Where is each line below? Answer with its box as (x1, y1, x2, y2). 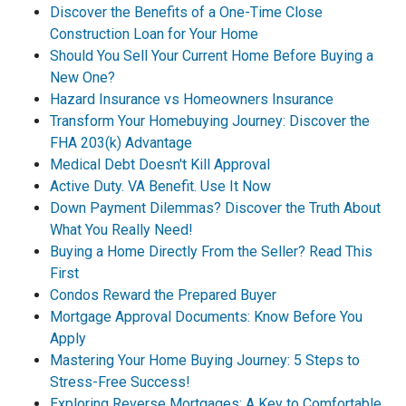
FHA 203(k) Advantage (50, 133, 192, 151)
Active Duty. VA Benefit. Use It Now (50, 177, 271, 195)
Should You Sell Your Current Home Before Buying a (50, 46, 373, 64)
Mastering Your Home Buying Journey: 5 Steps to (50, 351, 360, 369)
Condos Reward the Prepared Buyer (50, 285, 276, 304)
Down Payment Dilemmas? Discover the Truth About (50, 198, 381, 217)
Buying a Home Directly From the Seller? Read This (50, 242, 372, 260)
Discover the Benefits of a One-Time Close (50, 3, 323, 21)
